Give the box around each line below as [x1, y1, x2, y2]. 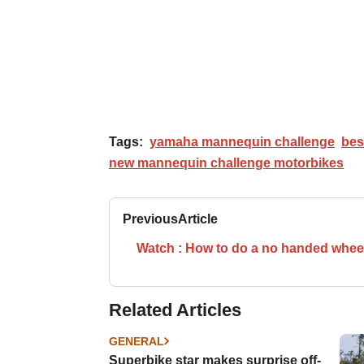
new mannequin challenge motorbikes [109, 155, 344, 170]
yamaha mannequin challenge [149, 134, 335, 149]
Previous [123, 211, 178, 226]
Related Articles [109, 299, 241, 320]
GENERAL [109, 334, 164, 348]
